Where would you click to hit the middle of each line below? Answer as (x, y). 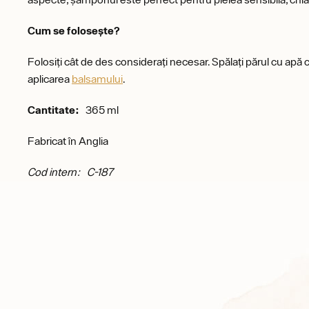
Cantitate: (53, 110)
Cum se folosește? (74, 30)
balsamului (97, 79)
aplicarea (50, 79)
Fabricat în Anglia (68, 141)
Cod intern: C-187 (70, 172)
